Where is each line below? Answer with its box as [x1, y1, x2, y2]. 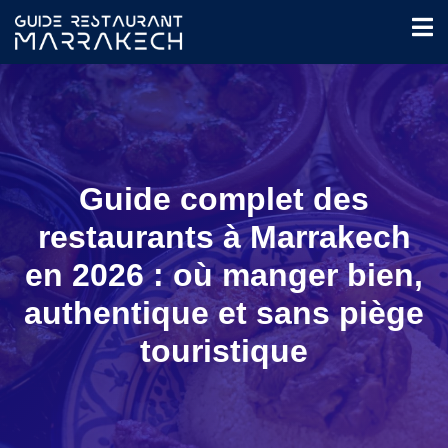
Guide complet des [79, 181, 369, 217]
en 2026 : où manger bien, [25, 257, 423, 293]
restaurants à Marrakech [37, 219, 411, 255]
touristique [140, 333, 308, 369]
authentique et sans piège [24, 295, 424, 331]
